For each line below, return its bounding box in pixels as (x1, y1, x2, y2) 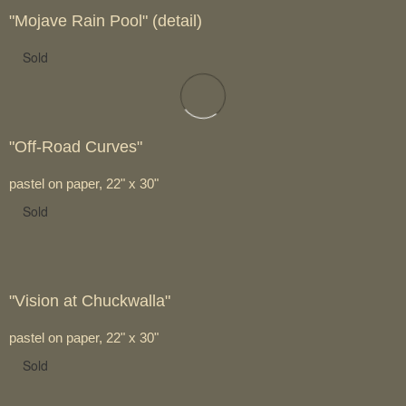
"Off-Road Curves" (9, 137, 142, 156)
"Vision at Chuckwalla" (9, 291, 170, 310)
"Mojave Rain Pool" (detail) (9, 11, 202, 30)
